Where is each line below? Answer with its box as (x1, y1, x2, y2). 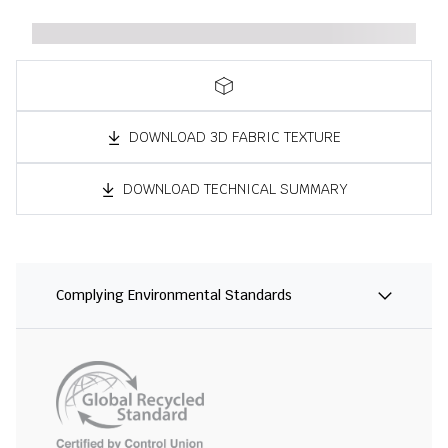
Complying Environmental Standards (56, 286, 292, 305)
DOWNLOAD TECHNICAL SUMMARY (122, 179, 348, 198)
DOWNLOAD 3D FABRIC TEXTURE (129, 127, 341, 146)
